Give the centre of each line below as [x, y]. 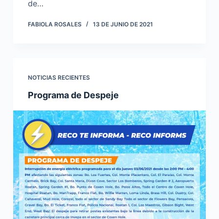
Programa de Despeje [73, 95]
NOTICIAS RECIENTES [59, 78]
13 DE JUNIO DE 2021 [123, 24]
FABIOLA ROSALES [55, 24]
